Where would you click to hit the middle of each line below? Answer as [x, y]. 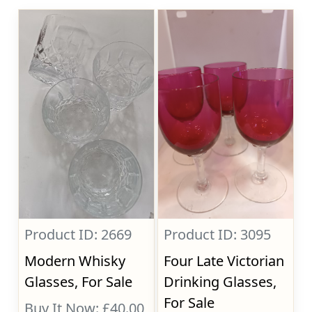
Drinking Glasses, [220, 282]
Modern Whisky [75, 261]
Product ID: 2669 [78, 234]
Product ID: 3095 [218, 234]
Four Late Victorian [224, 261]
